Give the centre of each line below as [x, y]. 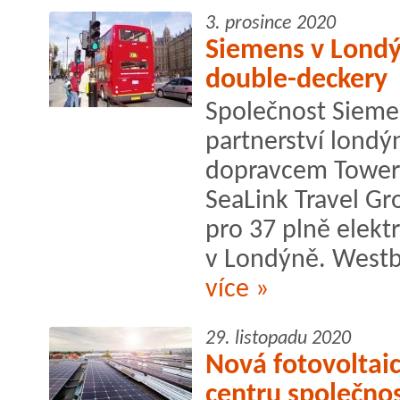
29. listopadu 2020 [278, 338]
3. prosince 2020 [271, 23]
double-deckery [296, 80]
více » [237, 289]
